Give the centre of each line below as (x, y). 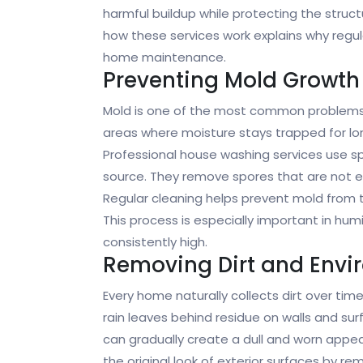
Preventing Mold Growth (231, 81)
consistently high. (155, 242)
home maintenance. (164, 58)
